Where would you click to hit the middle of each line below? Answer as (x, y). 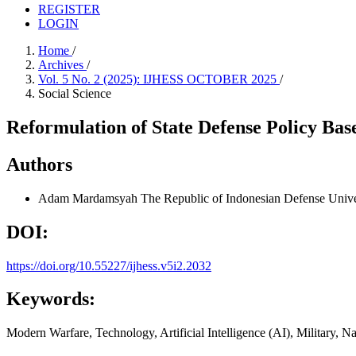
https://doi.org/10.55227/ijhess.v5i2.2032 (109, 265)
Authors (39, 164)
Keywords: (51, 299)
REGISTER (69, 9)
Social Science (75, 93)
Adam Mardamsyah (89, 198)
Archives (62, 65)
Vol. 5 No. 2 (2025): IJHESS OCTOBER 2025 (159, 79)
